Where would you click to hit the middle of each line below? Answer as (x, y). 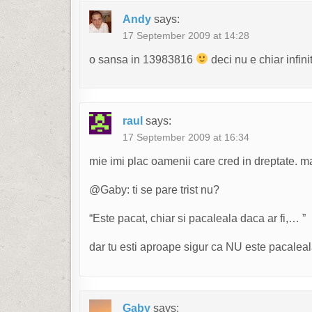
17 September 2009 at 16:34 (186, 138)
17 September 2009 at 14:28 (186, 35)
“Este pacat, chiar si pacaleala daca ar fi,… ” (197, 218)
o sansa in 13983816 (142, 59)
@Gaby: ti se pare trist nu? (154, 189)
